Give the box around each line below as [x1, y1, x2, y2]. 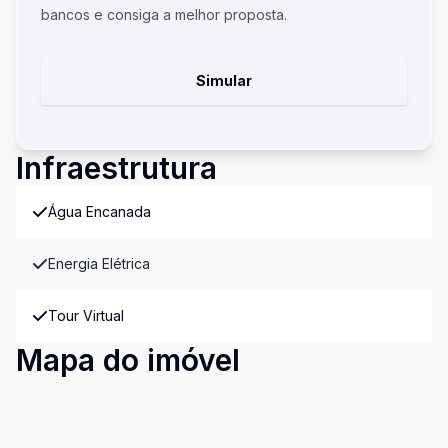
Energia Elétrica [48, 255, 150, 272]
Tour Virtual [48, 307, 124, 324]
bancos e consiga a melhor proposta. [41, 6, 287, 23]
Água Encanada [48, 203, 151, 220]
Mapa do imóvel [16, 342, 240, 378]
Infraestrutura [16, 150, 217, 186]
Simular [196, 72, 252, 89]
